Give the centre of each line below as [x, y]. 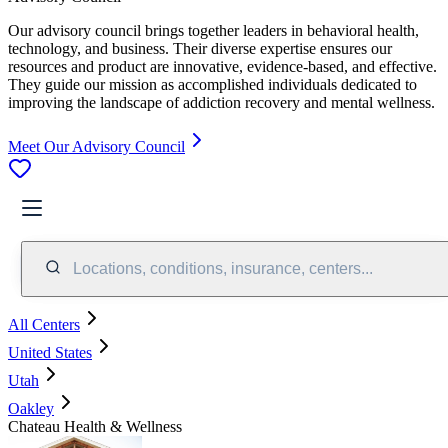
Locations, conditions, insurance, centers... [223, 268]
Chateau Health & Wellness [95, 426]
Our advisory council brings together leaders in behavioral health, [213, 30]
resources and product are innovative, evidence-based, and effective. [222, 66]
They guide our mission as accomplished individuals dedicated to [212, 84]
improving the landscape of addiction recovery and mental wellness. [221, 102]
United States [50, 352]
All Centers [44, 324]
